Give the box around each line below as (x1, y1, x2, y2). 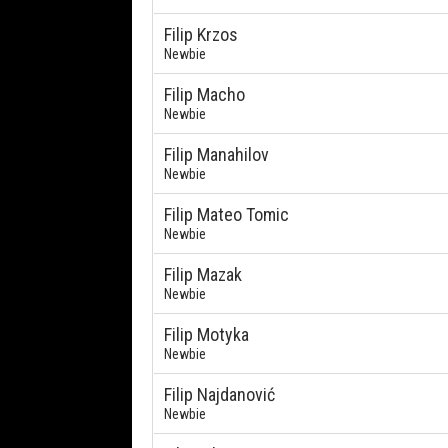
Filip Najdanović (164, 384, 275, 405)
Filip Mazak (164, 264, 242, 285)
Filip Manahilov (164, 144, 269, 165)
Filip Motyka (164, 324, 249, 345)
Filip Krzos (164, 24, 238, 45)
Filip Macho (164, 84, 245, 105)
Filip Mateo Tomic (164, 204, 289, 225)
